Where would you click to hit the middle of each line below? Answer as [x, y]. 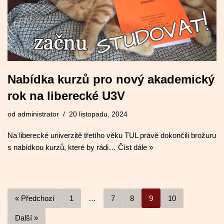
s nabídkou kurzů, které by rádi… [63, 147]
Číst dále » [135, 147]
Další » [26, 217]
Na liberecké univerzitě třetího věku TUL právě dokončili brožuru [112, 135]
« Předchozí [35, 198]
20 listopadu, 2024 [98, 114]
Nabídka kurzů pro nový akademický [111, 79]
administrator [38, 114]
